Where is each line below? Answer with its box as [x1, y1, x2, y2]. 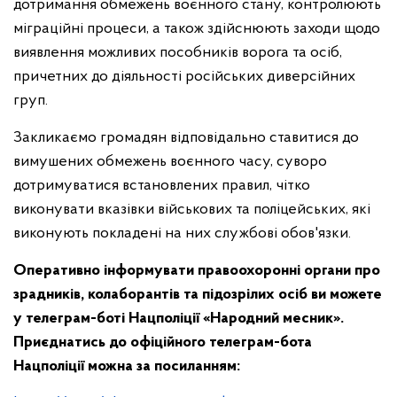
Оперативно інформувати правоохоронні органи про [13, 262, 380, 279]
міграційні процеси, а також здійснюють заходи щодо [13, 20, 380, 37]
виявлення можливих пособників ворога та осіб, [13, 44, 342, 61]
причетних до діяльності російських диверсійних [13, 68, 355, 85]
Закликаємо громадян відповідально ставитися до [13, 129, 359, 146]
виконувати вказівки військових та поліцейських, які [13, 201, 370, 218]
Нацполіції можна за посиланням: [13, 358, 240, 375]
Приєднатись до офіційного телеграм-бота [13, 334, 312, 351]
